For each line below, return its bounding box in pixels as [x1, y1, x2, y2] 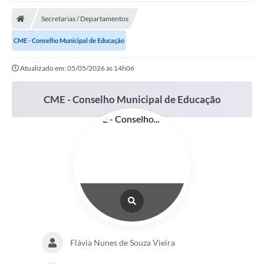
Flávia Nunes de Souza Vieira [70, 237, 175, 248]
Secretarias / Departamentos [41, 14, 128, 24]
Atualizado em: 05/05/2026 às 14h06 [20, 64, 134, 73]
